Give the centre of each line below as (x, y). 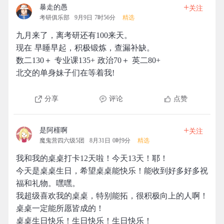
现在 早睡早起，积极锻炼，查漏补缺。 (85, 48)
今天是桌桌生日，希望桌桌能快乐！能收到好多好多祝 (112, 171)
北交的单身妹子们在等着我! (65, 73)
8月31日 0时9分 (110, 140)
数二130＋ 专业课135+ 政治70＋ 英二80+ (88, 60)
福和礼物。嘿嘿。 (48, 183)
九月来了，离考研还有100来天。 (74, 35)
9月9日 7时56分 (95, 17)
